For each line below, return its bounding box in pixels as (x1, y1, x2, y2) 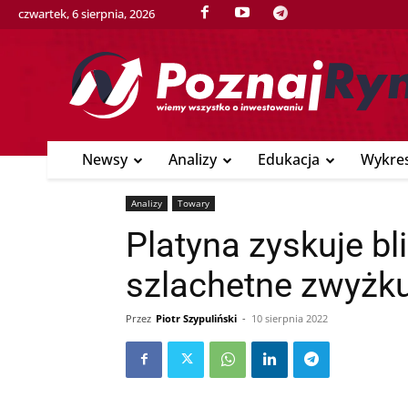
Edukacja (258, 148, 320, 169)
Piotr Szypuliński (156, 311, 237, 325)
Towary (178, 196, 209, 209)
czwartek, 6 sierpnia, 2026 (18, 5, 155, 22)
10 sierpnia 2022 (251, 311, 328, 325)
